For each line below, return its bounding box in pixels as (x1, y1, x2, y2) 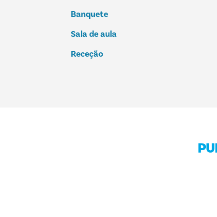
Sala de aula (71, 29, 117, 40)
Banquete (71, 9, 108, 20)
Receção (71, 48, 104, 60)
